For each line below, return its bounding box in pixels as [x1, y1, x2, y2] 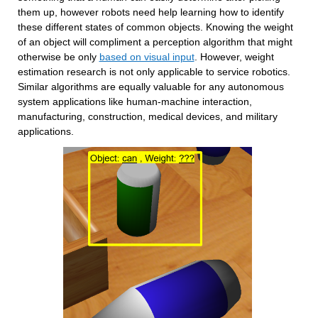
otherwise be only [17, 51, 99, 62]
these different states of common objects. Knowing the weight [17, 21, 293, 33]
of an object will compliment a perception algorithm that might [17, 36, 292, 48]
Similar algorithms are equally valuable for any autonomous [17, 81, 284, 92]
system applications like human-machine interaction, [17, 96, 252, 107]
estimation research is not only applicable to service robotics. [17, 66, 290, 77]
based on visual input [99, 51, 194, 62]
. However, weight [194, 51, 274, 62]
